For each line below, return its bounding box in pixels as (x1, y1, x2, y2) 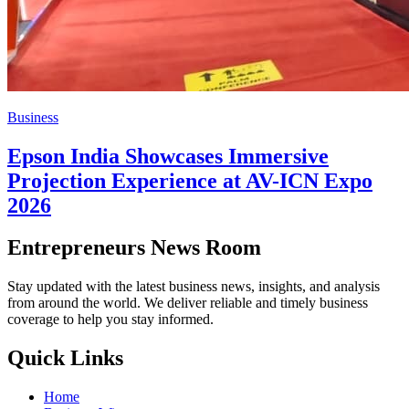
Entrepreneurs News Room (7, 236, 261, 260)
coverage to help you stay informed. (7, 311, 214, 328)
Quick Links (7, 346, 123, 371)
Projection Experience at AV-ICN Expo (7, 168, 372, 193)
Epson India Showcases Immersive (7, 143, 329, 168)
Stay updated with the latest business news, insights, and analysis (7, 278, 380, 295)
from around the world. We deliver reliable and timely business (7, 295, 368, 311)
